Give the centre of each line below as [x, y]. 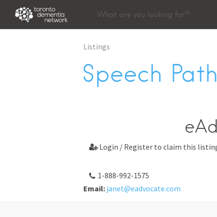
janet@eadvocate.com [144, 188]
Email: [94, 188]
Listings [97, 46]
